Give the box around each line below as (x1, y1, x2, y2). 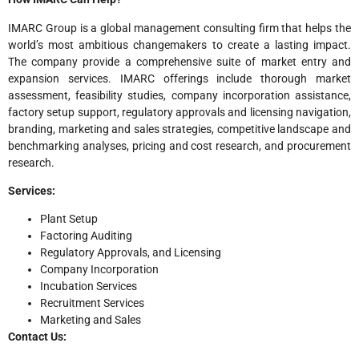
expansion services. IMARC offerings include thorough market (8, 71, 351, 85)
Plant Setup (40, 212, 98, 226)
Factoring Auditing (40, 229, 132, 243)
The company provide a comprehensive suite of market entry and (8, 54, 351, 68)
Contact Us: (8, 330, 67, 344)
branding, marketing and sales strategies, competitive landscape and (8, 122, 351, 135)
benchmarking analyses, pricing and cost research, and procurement (8, 139, 351, 152)
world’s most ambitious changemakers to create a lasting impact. (8, 38, 351, 51)
